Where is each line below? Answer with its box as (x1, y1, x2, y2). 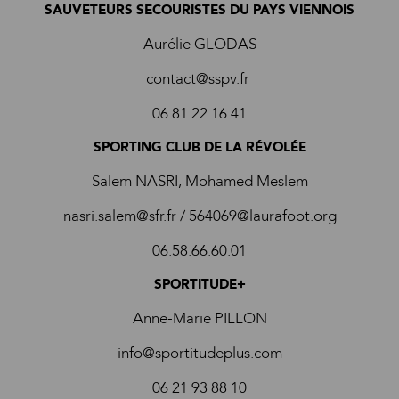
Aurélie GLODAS (142, 34, 256, 54)
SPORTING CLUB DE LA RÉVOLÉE (93, 138, 306, 156)
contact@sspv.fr (146, 69, 253, 89)
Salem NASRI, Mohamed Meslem (91, 171, 308, 191)
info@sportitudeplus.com (117, 343, 282, 363)
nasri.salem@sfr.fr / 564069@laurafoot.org (62, 206, 337, 226)
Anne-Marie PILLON (132, 308, 267, 329)
